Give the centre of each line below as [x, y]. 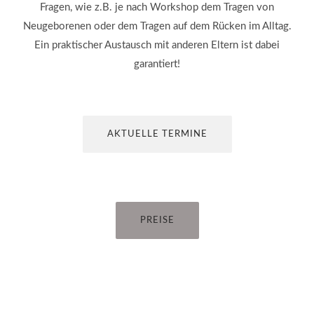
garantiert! [157, 64]
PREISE [157, 220]
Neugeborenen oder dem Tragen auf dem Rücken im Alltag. [157, 26]
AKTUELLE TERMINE [157, 134]
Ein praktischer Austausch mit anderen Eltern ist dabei [157, 45]
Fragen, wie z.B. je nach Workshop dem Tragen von [157, 7]
